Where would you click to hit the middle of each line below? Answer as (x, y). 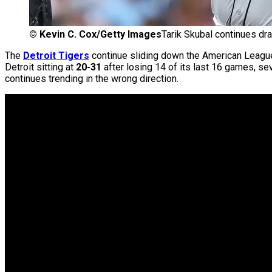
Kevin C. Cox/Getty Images (100, 35)
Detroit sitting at (40, 67)
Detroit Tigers (56, 56)
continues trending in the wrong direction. (92, 79)
